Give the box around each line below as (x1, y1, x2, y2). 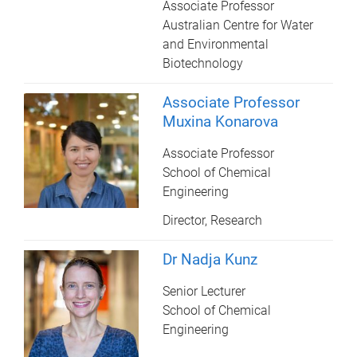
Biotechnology (163, 55, 244, 71)
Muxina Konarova (163, 112, 279, 131)
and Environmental (163, 36, 269, 52)
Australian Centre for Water (163, 17, 314, 33)
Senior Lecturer (163, 283, 246, 299)
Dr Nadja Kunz (163, 249, 258, 269)
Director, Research (163, 212, 263, 228)
